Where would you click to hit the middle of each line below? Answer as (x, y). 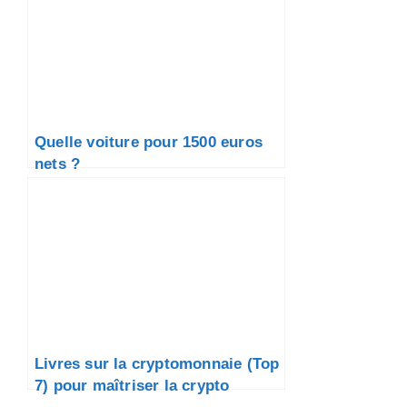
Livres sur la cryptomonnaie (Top (157, 364)
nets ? (58, 164)
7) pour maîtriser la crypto (132, 386)
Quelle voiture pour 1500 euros (149, 142)
